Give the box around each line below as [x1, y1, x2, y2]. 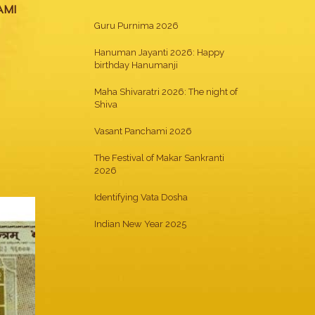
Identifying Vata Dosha [94, 192, 188, 202]
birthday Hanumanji [94, 60, 178, 70]
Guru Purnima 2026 [94, 20, 179, 31]
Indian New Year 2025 [94, 219, 186, 229]
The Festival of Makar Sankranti [94, 153, 224, 163]
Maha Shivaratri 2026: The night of [94, 86, 238, 97]
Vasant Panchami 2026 [94, 126, 192, 136]
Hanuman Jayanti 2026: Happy [94, 47, 224, 58]
